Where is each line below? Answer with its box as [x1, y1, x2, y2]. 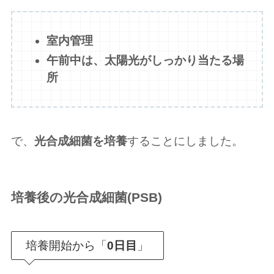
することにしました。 [127, 134, 243, 147]
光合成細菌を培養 [34, 134, 127, 147]
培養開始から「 [26, 239, 108, 252]
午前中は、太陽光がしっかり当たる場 [46, 54, 245, 67]
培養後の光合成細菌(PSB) [10, 190, 162, 204]
